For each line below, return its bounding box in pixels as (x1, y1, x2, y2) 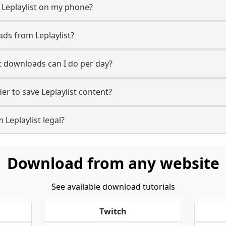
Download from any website (7, 153, 219, 174)
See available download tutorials (51, 181, 175, 192)
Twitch (99, 206, 127, 217)
